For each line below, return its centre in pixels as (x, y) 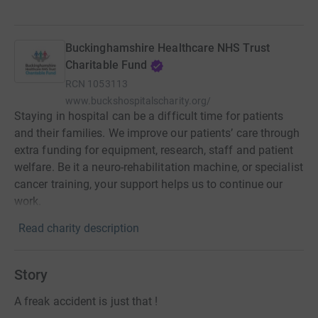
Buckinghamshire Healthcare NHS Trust (168, 48)
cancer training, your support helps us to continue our (149, 185)
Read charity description (79, 229)
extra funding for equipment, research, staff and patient (154, 150)
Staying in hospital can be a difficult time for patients (149, 116)
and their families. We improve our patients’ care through (157, 133)
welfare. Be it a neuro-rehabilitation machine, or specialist (159, 168)
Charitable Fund (106, 65)
